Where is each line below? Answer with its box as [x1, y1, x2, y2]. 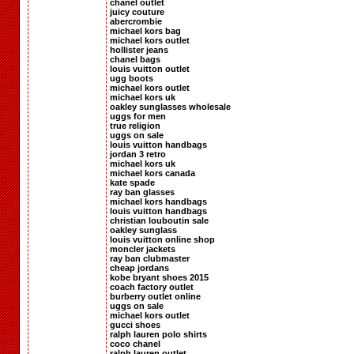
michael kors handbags [110, 196, 207, 206]
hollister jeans [110, 44, 168, 55]
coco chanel [110, 338, 160, 348]
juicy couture [110, 6, 164, 17]
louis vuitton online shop [110, 234, 215, 244]
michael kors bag [110, 25, 181, 36]
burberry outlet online [110, 291, 201, 301]
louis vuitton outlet [110, 63, 190, 73]
